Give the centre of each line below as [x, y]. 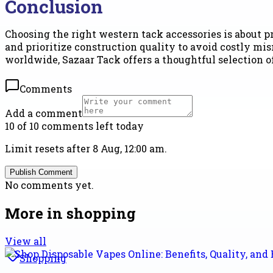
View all [26, 241]
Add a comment [44, 113]
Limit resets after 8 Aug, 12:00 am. [86, 148]
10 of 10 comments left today [74, 126]
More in [36, 213]
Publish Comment [41, 172]
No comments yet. [49, 185]
